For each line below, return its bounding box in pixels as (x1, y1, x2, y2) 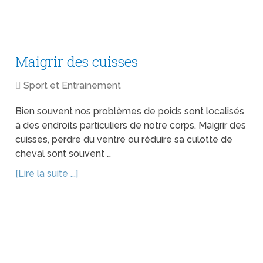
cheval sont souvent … (15, 148, 112, 160)
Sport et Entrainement (23, 80, 122, 92)
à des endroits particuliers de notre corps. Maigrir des (15, 120, 247, 131)
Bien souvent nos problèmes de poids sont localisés (15, 106, 245, 117)
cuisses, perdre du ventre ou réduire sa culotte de (15, 134, 233, 146)
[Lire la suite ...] (15, 168, 79, 180)
